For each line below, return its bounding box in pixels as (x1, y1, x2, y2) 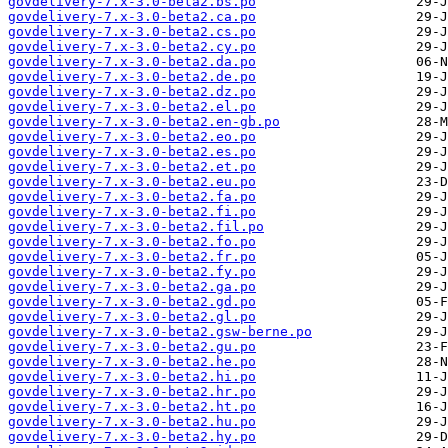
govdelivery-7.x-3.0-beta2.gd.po (8, 294, 256, 310)
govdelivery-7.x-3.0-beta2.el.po (8, 99, 256, 115)
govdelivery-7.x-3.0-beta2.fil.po (8, 219, 264, 235)
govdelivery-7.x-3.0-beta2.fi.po (8, 204, 256, 220)
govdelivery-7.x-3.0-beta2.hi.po (8, 369, 256, 385)
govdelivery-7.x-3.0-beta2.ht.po (8, 399, 256, 415)
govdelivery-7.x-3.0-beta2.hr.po (8, 384, 256, 400)
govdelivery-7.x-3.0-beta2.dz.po (8, 84, 256, 100)
